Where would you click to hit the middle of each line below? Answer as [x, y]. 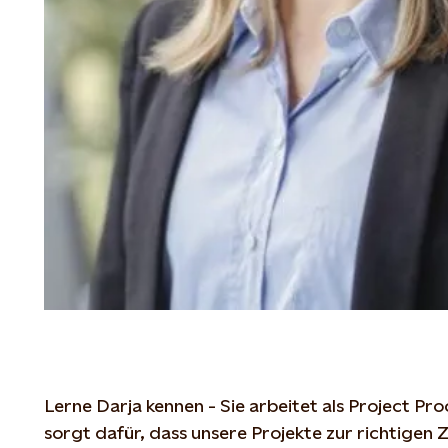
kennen [175, 405]
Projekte [286, 432]
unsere [219, 432]
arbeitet [283, 405]
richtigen [395, 432]
